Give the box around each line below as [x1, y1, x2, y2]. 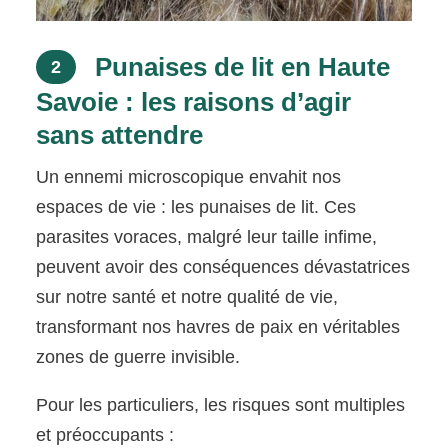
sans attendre [36, 120, 204, 151]
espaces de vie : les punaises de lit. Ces [36, 197, 357, 218]
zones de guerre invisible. [36, 347, 241, 368]
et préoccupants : [36, 425, 175, 446]
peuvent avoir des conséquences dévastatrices [36, 257, 411, 278]
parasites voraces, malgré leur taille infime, [36, 227, 378, 248]
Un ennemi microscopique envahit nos [36, 167, 342, 188]
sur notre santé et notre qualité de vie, [36, 287, 339, 308]
